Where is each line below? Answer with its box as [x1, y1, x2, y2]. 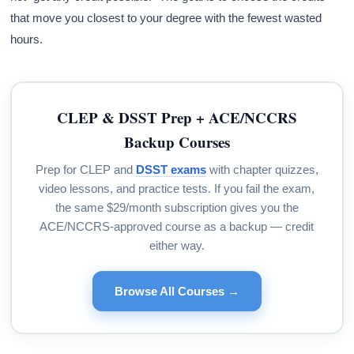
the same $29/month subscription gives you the [55, 200, 299, 214]
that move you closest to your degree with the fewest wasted [10, 11, 322, 25]
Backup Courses [123, 130, 230, 153]
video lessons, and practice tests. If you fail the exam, [39, 181, 315, 195]
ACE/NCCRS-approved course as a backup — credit [40, 219, 314, 233]
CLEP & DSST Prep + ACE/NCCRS [56, 106, 297, 128]
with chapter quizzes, [205, 162, 318, 176]
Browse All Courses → [114, 284, 239, 298]
